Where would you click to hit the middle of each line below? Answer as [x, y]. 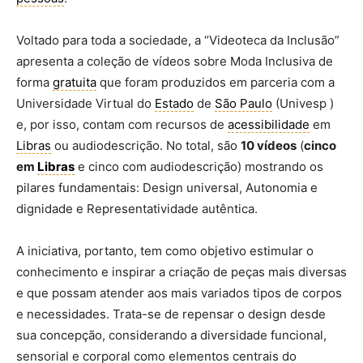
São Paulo [243, 103]
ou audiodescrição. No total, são [146, 145]
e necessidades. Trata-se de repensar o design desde [171, 314]
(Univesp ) [303, 103]
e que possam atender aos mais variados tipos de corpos [179, 293]
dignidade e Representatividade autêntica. [137, 208]
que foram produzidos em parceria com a [216, 82]
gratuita [75, 82]
